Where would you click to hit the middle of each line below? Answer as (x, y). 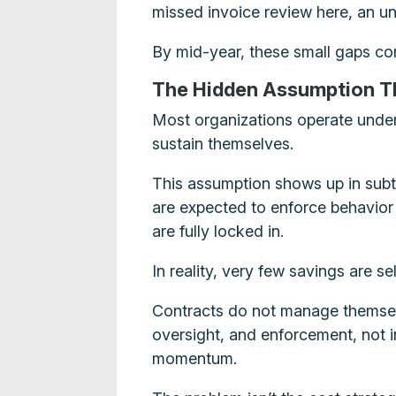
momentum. (195, 358)
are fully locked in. (218, 231)
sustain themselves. (223, 143)
